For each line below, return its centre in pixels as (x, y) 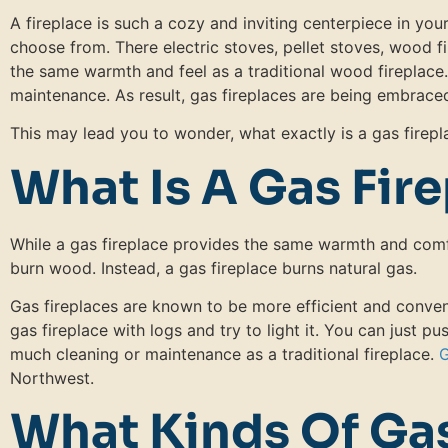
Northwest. (52, 377)
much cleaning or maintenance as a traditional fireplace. (224, 353)
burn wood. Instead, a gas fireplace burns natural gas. (213, 267)
